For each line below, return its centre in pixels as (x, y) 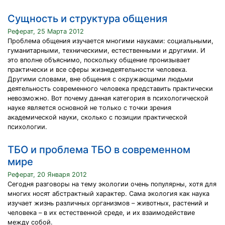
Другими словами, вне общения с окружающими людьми (100, 79)
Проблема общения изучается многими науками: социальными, (110, 41)
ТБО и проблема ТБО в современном (99, 150)
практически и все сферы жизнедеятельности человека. (97, 70)
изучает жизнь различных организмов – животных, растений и (108, 203)
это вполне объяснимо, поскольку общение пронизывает (99, 60)
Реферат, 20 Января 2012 (47, 175)
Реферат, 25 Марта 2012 (46, 31)
